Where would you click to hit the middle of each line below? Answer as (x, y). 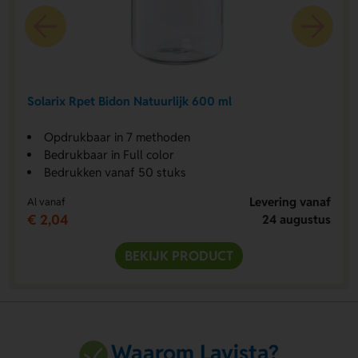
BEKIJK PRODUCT (179, 256)
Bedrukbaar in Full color (109, 155)
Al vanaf (46, 202)
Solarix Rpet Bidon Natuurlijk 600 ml (129, 101)
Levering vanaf (290, 202)
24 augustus (297, 220)
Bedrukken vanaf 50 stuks (115, 173)
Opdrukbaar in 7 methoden (117, 137)
